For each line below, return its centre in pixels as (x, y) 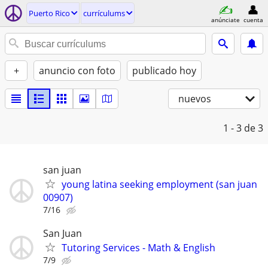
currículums (104, 13)
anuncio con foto (77, 71)
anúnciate (226, 19)
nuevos (195, 99)
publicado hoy (164, 71)
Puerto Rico (49, 13)
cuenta (253, 19)
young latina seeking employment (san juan (159, 184)
